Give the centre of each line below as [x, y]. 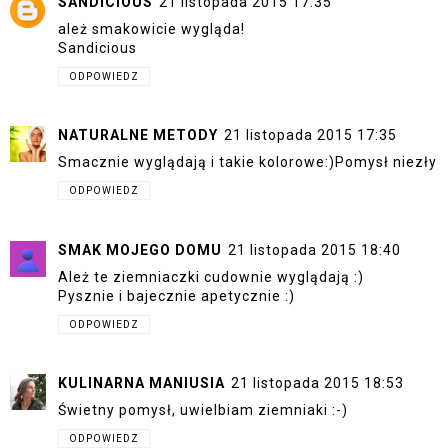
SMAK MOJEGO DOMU [140, 249]
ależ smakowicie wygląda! [151, 28]
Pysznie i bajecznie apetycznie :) [176, 295]
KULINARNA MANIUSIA [141, 383]
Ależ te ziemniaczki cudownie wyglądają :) [211, 276]
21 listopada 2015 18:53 [317, 383]
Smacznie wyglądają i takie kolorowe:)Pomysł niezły [247, 162]
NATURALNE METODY [138, 135]
